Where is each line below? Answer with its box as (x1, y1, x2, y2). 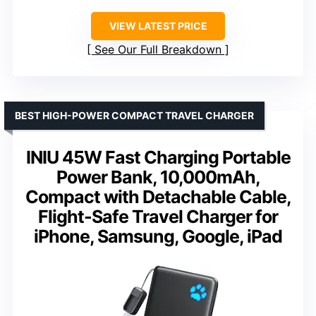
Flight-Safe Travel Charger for (38, 205, 278, 227)
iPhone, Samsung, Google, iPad (34, 225, 282, 247)
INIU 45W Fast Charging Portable (25, 146, 291, 168)
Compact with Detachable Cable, (25, 186, 291, 207)
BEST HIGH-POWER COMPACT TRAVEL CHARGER (15, 109, 254, 121)
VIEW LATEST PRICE (109, 19, 207, 32)
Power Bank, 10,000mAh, (56, 166, 260, 188)
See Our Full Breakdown (95, 42, 221, 56)
